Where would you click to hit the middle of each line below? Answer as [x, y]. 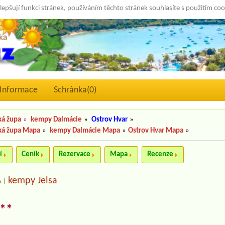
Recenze [160, 155]
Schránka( [72, 90]
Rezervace [75, 155]
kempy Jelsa [33, 181]
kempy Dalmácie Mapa [85, 131]
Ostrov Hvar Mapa [156, 131]
